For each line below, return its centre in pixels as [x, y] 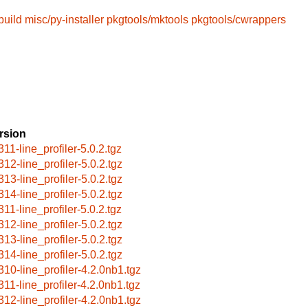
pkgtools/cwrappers [239, 20]
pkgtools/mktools [147, 20]
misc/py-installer [64, 20]
